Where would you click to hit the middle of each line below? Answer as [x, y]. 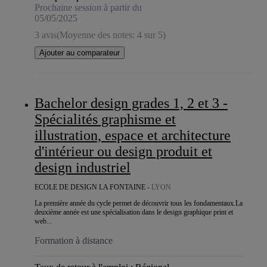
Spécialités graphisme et [105, 119]
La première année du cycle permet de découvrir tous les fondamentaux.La [139, 203]
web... [43, 221]
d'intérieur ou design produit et [123, 151]
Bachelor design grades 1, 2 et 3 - [39, 103]
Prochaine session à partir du [88, 7]
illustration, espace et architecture [133, 135]
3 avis [46, 35]
